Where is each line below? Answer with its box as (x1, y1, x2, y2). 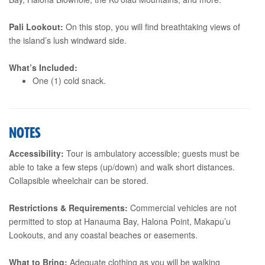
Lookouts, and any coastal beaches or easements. (9, 228, 198, 241)
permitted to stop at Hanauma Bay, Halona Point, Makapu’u (9, 215, 231, 227)
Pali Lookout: (9, 20, 63, 33)
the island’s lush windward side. (9, 34, 127, 46)
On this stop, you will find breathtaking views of (63, 20, 240, 33)
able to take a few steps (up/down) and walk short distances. (9, 160, 235, 173)
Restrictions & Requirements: (9, 201, 128, 214)
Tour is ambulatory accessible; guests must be (64, 147, 240, 159)
